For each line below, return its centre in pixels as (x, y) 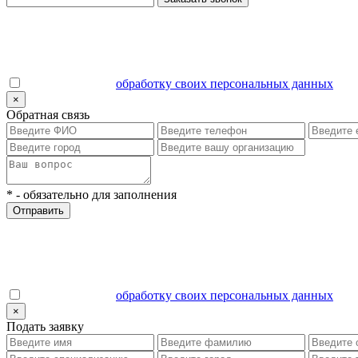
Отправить (38, 210)
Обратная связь (48, 114)
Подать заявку (45, 326)
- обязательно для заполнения (95, 194)
